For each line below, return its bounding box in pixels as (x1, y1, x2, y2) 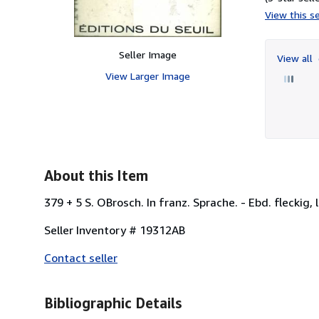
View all (277, 51, 315, 64)
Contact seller (44, 250, 117, 265)
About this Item (44, 167, 148, 184)
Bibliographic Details (44, 294, 182, 311)
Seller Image (118, 48, 177, 61)
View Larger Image (105, 69, 190, 82)
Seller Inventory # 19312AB (44, 222, 185, 237)
